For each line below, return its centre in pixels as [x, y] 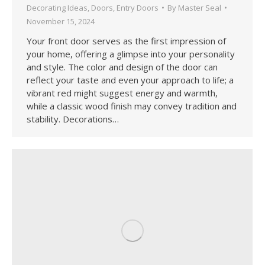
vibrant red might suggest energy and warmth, [122, 93]
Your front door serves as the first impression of [126, 41]
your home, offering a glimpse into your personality [131, 54]
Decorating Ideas [57, 7]
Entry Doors [138, 7]
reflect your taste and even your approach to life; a [130, 80]
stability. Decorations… [73, 119]
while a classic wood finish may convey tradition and [132, 106]
